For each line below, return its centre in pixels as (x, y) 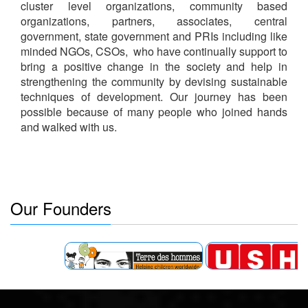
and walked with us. (70, 126)
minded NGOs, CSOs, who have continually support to (154, 51)
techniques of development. (95, 96)
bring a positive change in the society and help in (154, 66)
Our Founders (61, 208)
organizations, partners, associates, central (154, 21)
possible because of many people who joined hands (154, 111)
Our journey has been (229, 96)
